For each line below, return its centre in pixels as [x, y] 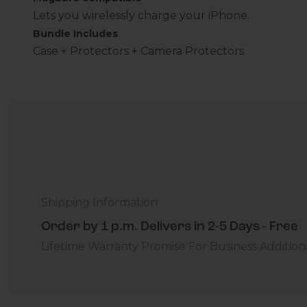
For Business [223, 246]
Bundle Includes [75, 33]
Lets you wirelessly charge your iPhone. [141, 15]
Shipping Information [99, 202]
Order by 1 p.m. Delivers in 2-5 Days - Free [170, 227]
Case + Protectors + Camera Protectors [138, 51]
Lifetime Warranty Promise [113, 246]
